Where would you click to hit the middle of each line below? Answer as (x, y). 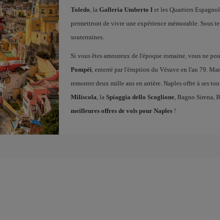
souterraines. (87, 37)
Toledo (80, 10)
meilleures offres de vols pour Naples (121, 111)
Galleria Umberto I (126, 10)
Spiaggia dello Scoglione (140, 97)
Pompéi (81, 69)
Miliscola (83, 97)
